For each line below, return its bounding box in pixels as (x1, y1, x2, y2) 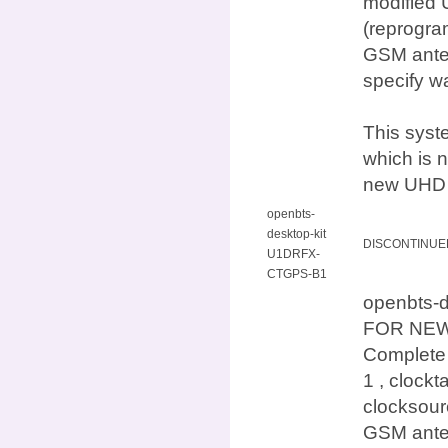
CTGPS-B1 (267, 266, 327, 281)
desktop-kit (267, 226, 326, 241)
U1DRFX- (267, 246, 320, 261)
